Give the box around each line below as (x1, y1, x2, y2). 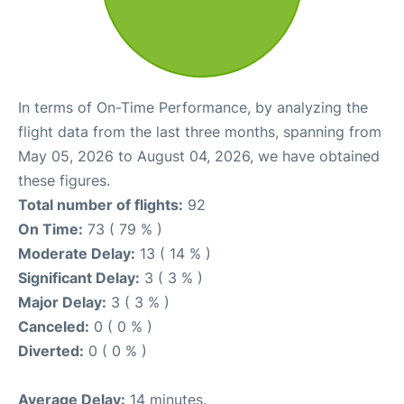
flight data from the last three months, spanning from (18, 122, 381, 141)
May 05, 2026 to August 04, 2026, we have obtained (18, 146, 380, 165)
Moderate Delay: (18, 243, 135, 262)
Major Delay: (18, 292, 106, 311)
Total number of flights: (18, 195, 183, 214)
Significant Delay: (18, 268, 140, 287)
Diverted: (18, 341, 84, 360)
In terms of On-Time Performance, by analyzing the (18, 97, 368, 116)
